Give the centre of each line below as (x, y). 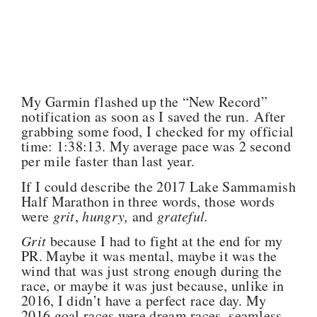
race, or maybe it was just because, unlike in (153, 286)
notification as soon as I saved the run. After (154, 117)
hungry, (107, 215)
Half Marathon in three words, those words (148, 201)
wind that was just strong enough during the (151, 271)
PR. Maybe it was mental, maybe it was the (149, 256)
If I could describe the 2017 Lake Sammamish (158, 186)
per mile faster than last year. (111, 161)
